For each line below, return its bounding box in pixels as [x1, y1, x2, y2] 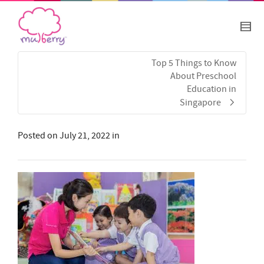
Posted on [18, 130, 60, 142]
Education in [187, 83, 236, 95]
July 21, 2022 [60, 130, 110, 142]
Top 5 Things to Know [151, 57, 236, 70]
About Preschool [170, 70, 236, 82]
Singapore [180, 97, 221, 109]
